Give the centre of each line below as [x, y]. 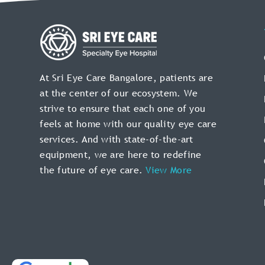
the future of [70, 170]
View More [169, 170]
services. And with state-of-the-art [117, 139]
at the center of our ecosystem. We [119, 93]
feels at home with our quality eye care [128, 124]
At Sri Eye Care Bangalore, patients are [126, 78]
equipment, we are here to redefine [121, 155]
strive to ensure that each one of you [123, 109]
